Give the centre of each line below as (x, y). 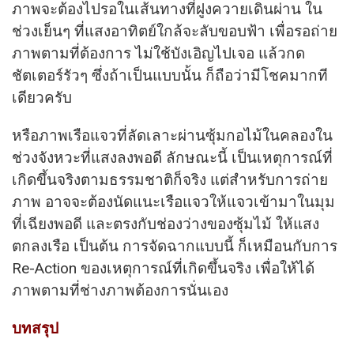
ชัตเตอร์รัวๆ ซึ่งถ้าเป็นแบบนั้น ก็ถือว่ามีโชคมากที (170, 76)
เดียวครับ (42, 98)
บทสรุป (35, 329)
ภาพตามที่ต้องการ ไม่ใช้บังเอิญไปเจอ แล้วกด (158, 54)
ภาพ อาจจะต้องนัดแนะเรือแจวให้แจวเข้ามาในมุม (173, 202)
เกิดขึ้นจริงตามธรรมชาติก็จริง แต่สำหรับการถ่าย (170, 180)
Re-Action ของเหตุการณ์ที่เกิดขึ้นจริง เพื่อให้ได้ (163, 269)
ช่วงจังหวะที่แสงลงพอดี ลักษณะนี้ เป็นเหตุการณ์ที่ (172, 158)
